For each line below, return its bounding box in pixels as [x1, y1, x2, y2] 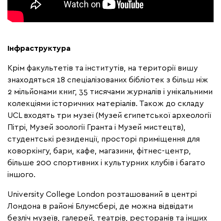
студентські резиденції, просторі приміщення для [7, 134, 200, 144]
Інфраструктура [7, 43, 71, 53]
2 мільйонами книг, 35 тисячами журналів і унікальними [7, 86, 213, 97]
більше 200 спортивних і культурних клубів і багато [7, 157, 205, 168]
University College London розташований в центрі [7, 189, 197, 199]
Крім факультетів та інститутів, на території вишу [7, 63, 198, 73]
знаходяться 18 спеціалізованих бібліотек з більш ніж [7, 74, 208, 85]
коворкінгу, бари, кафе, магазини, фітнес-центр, [7, 146, 191, 156]
